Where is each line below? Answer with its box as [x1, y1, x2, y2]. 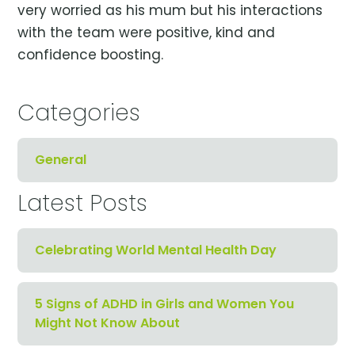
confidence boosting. [17, 45, 164, 64]
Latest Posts [17, 188, 148, 219]
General [35, 151, 87, 169]
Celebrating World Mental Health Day [35, 241, 277, 259]
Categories [17, 97, 141, 128]
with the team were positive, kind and [17, 23, 276, 42]
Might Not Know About [35, 314, 181, 332]
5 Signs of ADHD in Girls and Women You [35, 295, 295, 313]
